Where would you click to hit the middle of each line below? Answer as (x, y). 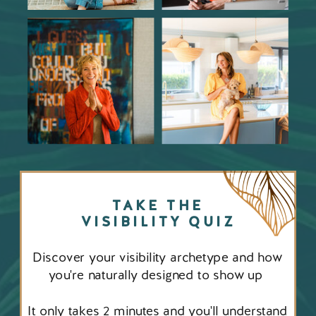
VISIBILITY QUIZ (158, 221)
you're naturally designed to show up (157, 275)
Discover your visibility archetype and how (158, 257)
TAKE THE (158, 205)
